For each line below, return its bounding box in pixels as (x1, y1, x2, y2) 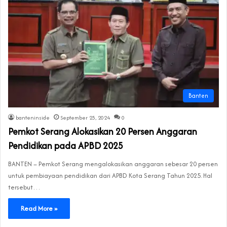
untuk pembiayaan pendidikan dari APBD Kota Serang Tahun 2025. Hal (8, 170, 212, 180)
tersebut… (8, 182, 41, 192)
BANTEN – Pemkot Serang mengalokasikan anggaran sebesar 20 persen (8, 159, 218, 169)
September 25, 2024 (60, 113, 110, 122)
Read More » (21, 203, 57, 213)
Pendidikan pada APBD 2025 (8, 138, 123, 153)
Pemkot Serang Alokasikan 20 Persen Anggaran (8, 124, 197, 138)
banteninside (16, 113, 50, 122)
